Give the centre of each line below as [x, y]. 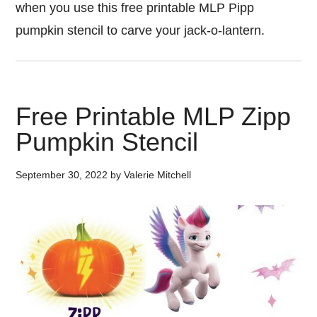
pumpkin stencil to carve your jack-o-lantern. [142, 30]
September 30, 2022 [62, 175]
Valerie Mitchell [158, 175]
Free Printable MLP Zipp [154, 116]
